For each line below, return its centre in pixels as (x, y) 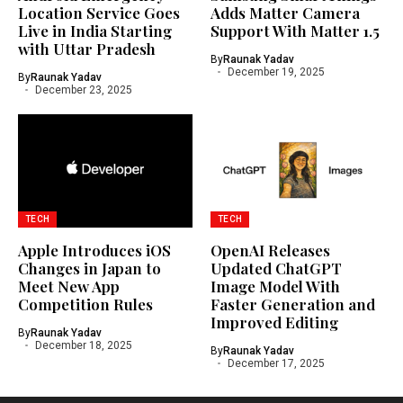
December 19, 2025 (276, 72)
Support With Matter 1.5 (295, 31)
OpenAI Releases (270, 251)
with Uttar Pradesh (87, 49)
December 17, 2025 (276, 364)
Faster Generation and (293, 304)
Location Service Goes (99, 13)
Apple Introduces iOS (94, 251)
